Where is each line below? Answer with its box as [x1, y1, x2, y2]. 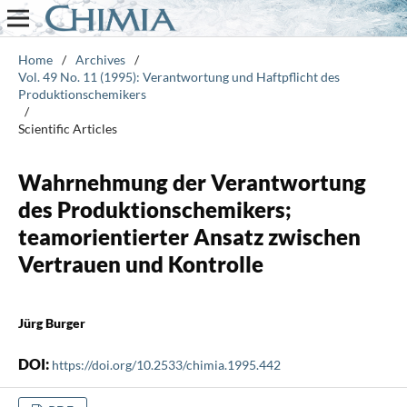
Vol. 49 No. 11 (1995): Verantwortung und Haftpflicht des [17, 68, 340, 84]
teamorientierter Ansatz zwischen [17, 223, 361, 250]
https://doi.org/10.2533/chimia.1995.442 [51, 356, 281, 372]
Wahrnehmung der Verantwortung [17, 168, 366, 195]
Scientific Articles [17, 120, 117, 136]
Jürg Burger [17, 314, 85, 331]
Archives [74, 51, 125, 67]
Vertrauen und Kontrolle [17, 250, 263, 277]
